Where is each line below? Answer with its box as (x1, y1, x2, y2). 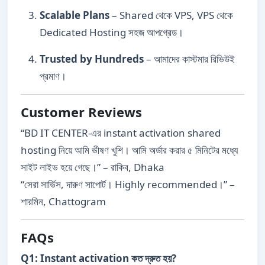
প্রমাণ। (40, 69, 66, 83)
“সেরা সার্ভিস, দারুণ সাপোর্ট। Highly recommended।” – (21, 177, 235, 191)
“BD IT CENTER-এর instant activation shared (21, 125, 221, 140)
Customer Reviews (21, 102, 142, 121)
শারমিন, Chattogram (21, 194, 106, 208)
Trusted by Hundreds (40, 51, 144, 66)
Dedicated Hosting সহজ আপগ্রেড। (40, 25, 183, 39)
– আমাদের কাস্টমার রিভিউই (144, 51, 235, 66)
